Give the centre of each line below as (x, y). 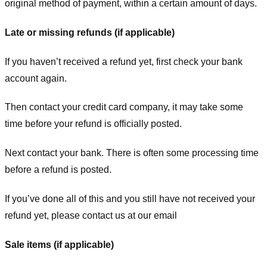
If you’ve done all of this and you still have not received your (130, 198)
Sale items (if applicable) (59, 244)
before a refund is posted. (58, 170)
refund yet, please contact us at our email (91, 215)
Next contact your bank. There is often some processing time (132, 153)
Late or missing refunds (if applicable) (90, 32)
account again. (36, 78)
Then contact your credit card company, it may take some (124, 107)
